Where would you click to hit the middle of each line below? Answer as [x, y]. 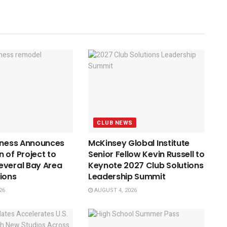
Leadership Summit [127, 177]
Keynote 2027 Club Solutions [146, 166]
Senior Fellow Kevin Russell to [146, 155]
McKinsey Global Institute [139, 143]
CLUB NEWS [115, 123]
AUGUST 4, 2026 [115, 191]
